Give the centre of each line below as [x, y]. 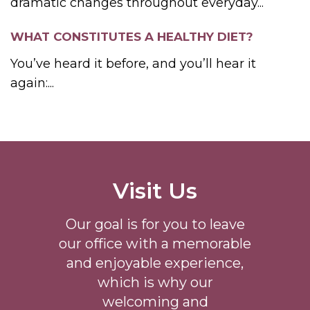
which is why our [155, 282]
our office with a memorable [155, 243]
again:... [32, 83]
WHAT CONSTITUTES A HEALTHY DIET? [132, 36]
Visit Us [155, 190]
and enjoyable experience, [155, 263]
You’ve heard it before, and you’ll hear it [133, 63]
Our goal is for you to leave [155, 224]
